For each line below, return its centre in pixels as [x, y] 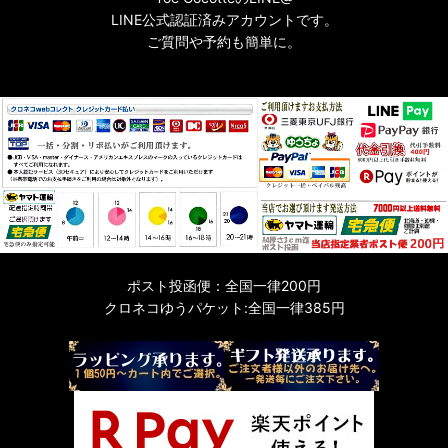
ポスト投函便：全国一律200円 [224, 285]
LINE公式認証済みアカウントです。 [224, 19]
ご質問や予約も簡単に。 [224, 41]
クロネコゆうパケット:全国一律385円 [224, 307]
